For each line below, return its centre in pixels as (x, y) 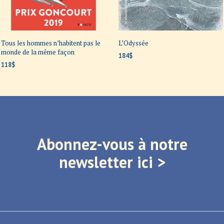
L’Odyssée (133, 43)
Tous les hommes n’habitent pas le (51, 43)
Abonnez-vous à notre (112, 144)
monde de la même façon (38, 52)
